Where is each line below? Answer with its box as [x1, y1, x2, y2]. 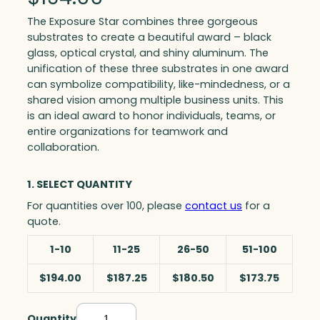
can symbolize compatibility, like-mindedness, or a [27, 77, 290, 92]
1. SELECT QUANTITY [27, 177, 132, 192]
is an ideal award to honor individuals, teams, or [27, 109, 276, 124]
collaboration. [27, 140, 99, 155]
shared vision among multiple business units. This [27, 93, 284, 108]
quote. [27, 214, 61, 229]
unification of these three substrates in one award [27, 61, 289, 76]
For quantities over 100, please [27, 199, 185, 214]
